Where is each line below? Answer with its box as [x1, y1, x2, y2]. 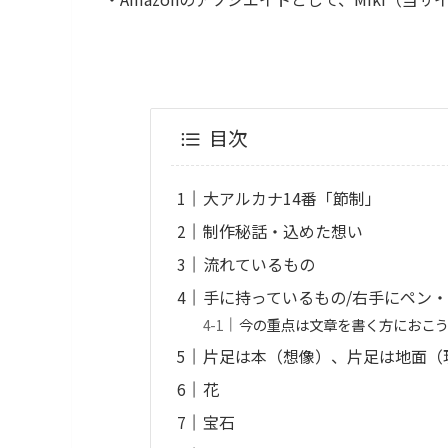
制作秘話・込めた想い [203, 218, 364, 243]
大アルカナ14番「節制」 [203, 185, 382, 210]
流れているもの [203, 251, 316, 276]
